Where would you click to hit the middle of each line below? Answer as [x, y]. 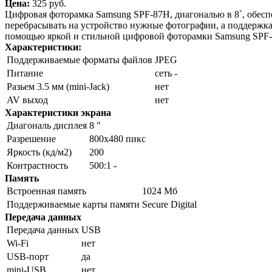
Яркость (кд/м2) [39, 152]
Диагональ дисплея [47, 126]
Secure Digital [169, 205]
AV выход [27, 100]
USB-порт [28, 257]
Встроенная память [46, 191]
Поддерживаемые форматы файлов [80, 60]
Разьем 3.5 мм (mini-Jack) [58, 87]
